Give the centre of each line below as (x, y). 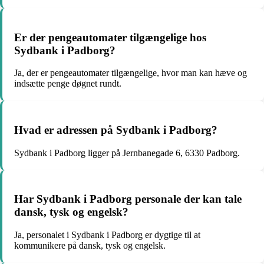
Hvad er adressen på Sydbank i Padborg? (116, 130)
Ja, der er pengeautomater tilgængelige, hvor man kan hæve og (131, 73)
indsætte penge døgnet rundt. (68, 84)
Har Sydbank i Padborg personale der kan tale (128, 199)
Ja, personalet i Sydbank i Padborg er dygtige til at (107, 235)
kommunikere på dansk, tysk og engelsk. (90, 246)
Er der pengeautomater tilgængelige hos (110, 37)
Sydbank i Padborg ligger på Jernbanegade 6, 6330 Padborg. (127, 153)
